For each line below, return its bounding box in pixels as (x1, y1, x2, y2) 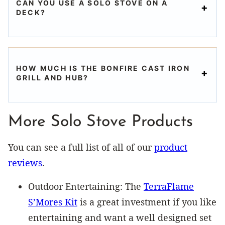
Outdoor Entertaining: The (28, 180, 144, 192)
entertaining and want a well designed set (28, 211, 211, 223)
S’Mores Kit (28, 195, 77, 208)
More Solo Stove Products (8, 114, 193, 130)
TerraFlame (144, 180, 194, 192)
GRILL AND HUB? (16, 73, 89, 82)
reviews (8, 156, 42, 169)
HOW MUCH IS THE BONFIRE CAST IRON (16, 63, 190, 72)
